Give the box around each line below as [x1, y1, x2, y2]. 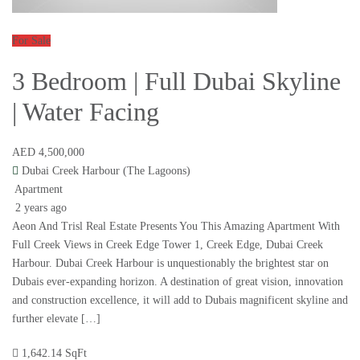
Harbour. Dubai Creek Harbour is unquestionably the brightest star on [12, 257, 329, 270]
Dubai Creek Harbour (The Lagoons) [22, 165, 190, 178]
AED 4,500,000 [12, 146, 84, 159]
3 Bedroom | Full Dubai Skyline [12, 67, 341, 96]
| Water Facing [12, 97, 159, 127]
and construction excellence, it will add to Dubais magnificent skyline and [12, 294, 348, 307]
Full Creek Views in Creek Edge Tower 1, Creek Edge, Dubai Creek [12, 239, 323, 252]
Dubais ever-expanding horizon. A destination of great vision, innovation [12, 276, 343, 288]
